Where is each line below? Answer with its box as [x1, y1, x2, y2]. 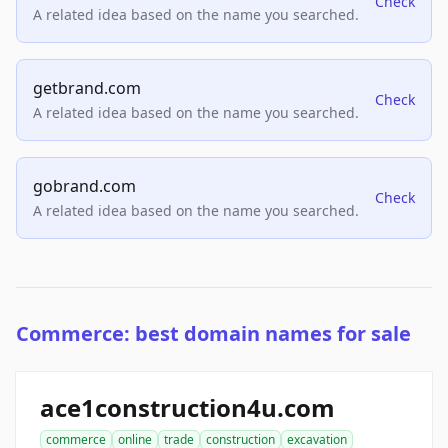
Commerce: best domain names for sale [16, 320, 411, 348]
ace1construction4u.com [40, 391, 335, 425]
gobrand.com [33, 175, 136, 198]
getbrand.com [33, 77, 141, 100]
